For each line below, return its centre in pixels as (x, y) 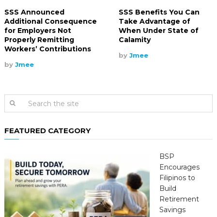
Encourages (179, 167)
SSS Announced (34, 12)
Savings (172, 210)
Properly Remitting (39, 40)
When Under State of (159, 31)
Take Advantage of (155, 22)
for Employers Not (38, 31)
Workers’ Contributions (47, 49)
